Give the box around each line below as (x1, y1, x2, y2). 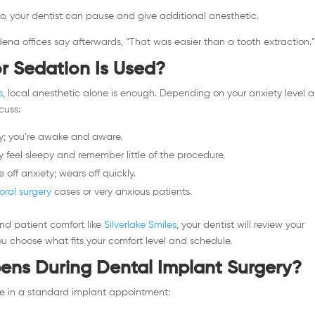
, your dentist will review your (176, 219, 305, 230)
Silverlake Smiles (104, 219, 177, 230)
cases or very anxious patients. (51, 186, 193, 197)
